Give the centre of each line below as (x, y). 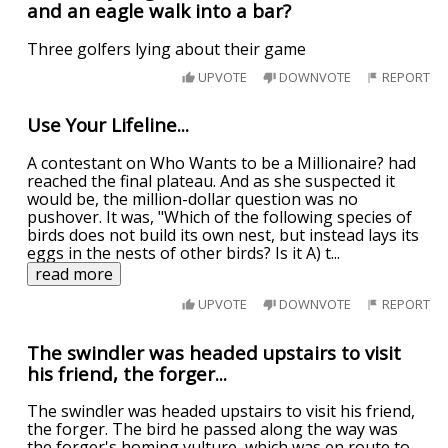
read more (74, 273)
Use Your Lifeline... (108, 124)
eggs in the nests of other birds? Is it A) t (179, 252)
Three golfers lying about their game (167, 48)
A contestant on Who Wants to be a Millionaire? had (222, 162)
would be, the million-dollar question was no (193, 198)
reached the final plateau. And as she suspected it (211, 180)
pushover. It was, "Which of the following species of (220, 216)
